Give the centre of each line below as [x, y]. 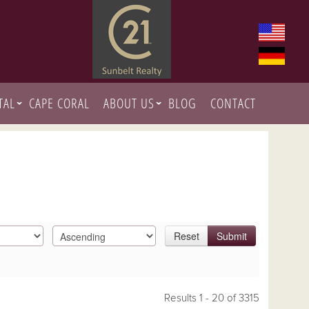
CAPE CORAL [59, 103]
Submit [232, 236]
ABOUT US [129, 103]
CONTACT [233, 103]
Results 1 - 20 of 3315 [212, 298]
